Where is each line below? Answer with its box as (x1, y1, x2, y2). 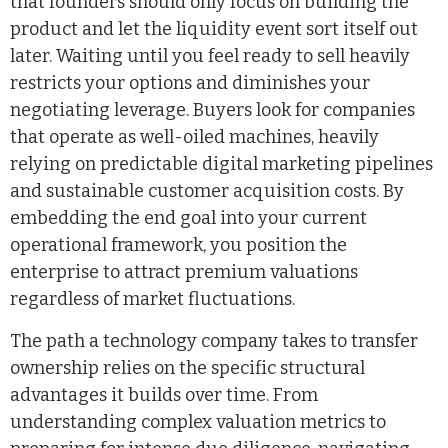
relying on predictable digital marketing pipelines (10, 153, 433, 176)
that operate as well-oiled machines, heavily (10, 126, 379, 149)
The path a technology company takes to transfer (10, 329, 418, 352)
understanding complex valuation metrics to (10, 410, 386, 433)
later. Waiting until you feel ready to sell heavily (10, 45, 410, 68)
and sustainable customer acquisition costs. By (10, 180, 404, 203)
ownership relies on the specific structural (10, 356, 365, 379)
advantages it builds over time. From (10, 383, 318, 406)
